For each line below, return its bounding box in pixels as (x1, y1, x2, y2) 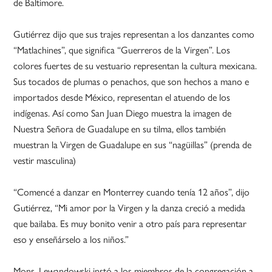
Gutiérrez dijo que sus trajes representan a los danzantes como (13, 27, 255, 41)
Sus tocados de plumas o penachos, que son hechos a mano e (13, 74, 250, 89)
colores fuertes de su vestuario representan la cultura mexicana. (13, 58, 257, 73)
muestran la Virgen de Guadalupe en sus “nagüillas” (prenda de (13, 137, 252, 152)
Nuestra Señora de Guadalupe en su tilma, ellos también (13, 121, 226, 136)
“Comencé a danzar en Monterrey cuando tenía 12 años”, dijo (13, 185, 250, 199)
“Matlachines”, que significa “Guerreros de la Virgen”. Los (13, 42, 231, 57)
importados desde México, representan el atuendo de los (13, 90, 231, 104)
